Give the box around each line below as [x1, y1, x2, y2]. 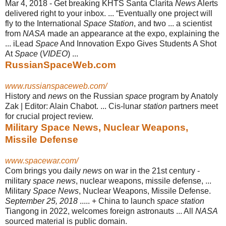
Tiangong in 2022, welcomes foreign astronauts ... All [5, 206, 195, 215]
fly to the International [5, 19, 83, 28]
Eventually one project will [119, 9, 212, 18]
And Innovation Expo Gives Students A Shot [59, 39, 216, 48]
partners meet [167, 101, 218, 110]
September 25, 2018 [5, 196, 78, 205]
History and [5, 91, 48, 100]
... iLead [5, 39, 35, 48]
